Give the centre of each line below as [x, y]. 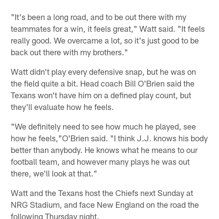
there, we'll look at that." [54, 173]
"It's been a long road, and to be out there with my [99, 16]
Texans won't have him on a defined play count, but [101, 95]
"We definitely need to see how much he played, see [104, 126]
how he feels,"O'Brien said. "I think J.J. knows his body [109, 138]
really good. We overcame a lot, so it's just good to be [105, 40]
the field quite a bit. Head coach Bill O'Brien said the [103, 83]
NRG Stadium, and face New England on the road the [105, 204]
